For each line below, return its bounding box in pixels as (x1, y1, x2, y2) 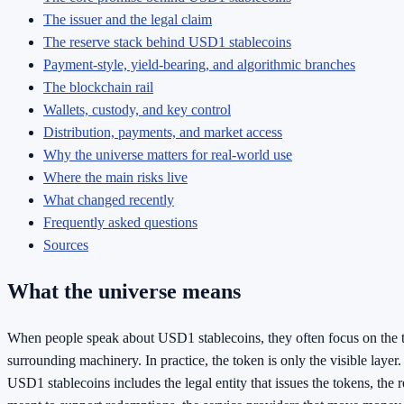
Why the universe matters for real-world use (43, 147, 292, 163)
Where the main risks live (43, 170, 188, 186)
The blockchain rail (43, 79, 153, 96)
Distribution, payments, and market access (43, 124, 282, 141)
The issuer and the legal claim (43, 12, 212, 28)
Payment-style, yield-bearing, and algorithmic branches (43, 57, 355, 73)
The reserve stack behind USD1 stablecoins (43, 34, 291, 50)
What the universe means (7, 280, 241, 304)
